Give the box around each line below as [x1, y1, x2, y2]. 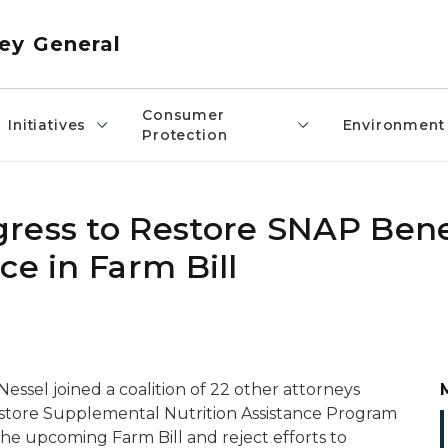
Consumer [142, 106, 225, 124]
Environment [342, 116, 445, 134]
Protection [142, 126, 228, 144]
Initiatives [8, 116, 87, 134]
